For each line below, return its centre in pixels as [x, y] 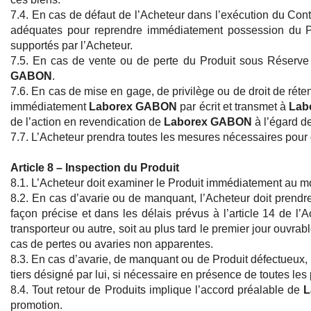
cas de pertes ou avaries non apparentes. [112, 244]
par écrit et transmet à [233, 107]
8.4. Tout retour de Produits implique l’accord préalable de [157, 290]
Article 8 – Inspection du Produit [95, 168]
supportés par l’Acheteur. [72, 46]
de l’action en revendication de [87, 122]
